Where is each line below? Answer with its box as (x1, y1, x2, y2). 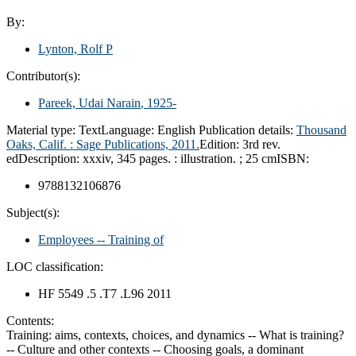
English (157, 122, 195, 137)
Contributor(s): (6, 68, 80, 83)
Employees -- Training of (38, 232, 164, 246)
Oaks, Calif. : (6, 137, 76, 151)
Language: (101, 122, 157, 137)
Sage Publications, (76, 137, 172, 151)
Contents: (6, 313, 54, 327)
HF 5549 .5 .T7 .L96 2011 (38, 286, 172, 300)
